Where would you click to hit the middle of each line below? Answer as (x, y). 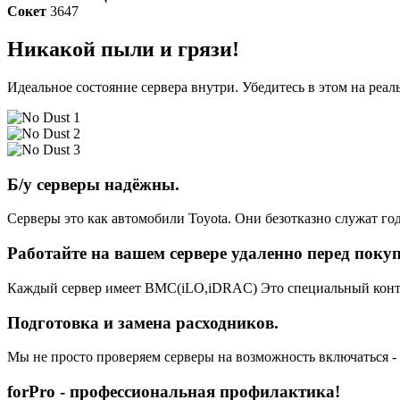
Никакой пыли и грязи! (123, 50)
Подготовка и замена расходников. (143, 322)
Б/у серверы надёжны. (93, 184)
